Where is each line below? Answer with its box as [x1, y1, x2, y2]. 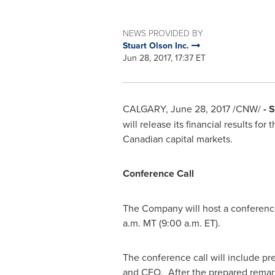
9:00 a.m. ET [161, 216, 215, 230]
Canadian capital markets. [122, 132, 233, 145]
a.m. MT [122, 216, 157, 230]
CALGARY [122, 102, 166, 115]
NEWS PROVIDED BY [122, 27, 203, 39]
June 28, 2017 [170, 102, 230, 115]
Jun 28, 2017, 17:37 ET [122, 52, 206, 64]
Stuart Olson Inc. [122, 39, 192, 52]
